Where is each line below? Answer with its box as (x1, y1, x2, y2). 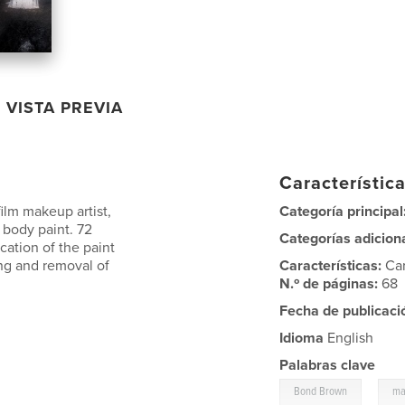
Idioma (279, 328, 325, 347)
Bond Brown (294, 383, 348, 400)
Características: (279, 256, 386, 275)
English (324, 328, 374, 347)
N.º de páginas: (279, 274, 382, 293)
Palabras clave (279, 355, 376, 374)
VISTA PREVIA (6, 97, 124, 118)
